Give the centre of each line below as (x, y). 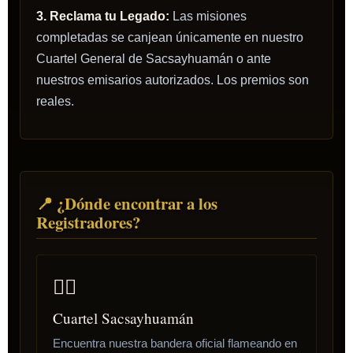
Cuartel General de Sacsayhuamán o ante (154, 58)
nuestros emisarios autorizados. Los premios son (173, 80)
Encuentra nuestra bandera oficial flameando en (175, 343)
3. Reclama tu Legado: (103, 16)
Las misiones (208, 16)
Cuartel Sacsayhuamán (123, 318)
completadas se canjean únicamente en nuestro (170, 37)
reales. (55, 101)
